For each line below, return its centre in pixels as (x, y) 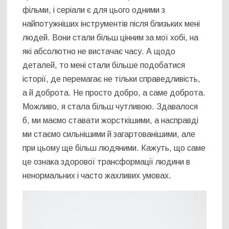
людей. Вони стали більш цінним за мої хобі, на (111, 37)
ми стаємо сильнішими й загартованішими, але (109, 134)
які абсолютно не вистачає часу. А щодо (99, 51)
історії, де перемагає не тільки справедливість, (112, 79)
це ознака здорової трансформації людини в (107, 162)
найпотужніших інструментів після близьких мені (111, 24)
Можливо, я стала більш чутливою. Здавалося (110, 106)
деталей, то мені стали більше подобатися (104, 65)
